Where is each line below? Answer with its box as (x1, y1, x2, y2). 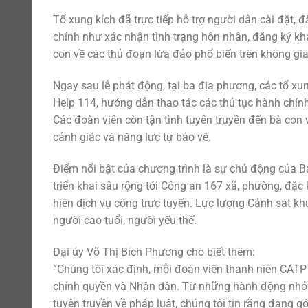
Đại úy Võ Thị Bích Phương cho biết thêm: (53, 245, 255, 258)
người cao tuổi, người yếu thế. (53, 213, 197, 227)
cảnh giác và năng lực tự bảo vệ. (53, 130, 211, 144)
